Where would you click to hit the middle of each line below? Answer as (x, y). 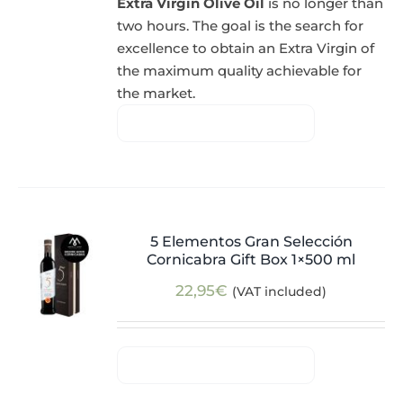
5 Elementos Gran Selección (251, 242)
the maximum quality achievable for (240, 71)
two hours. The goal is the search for (241, 26)
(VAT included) (280, 292)
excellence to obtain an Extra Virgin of (246, 49)
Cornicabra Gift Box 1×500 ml (251, 260)
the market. (157, 94)
